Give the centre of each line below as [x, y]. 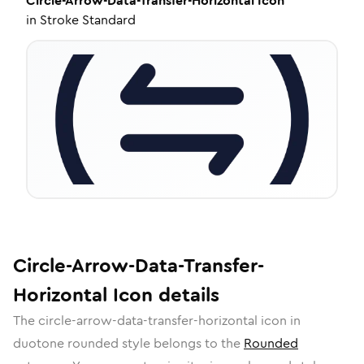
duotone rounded [66, 343]
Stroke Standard [88, 20]
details [186, 295]
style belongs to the [181, 343]
